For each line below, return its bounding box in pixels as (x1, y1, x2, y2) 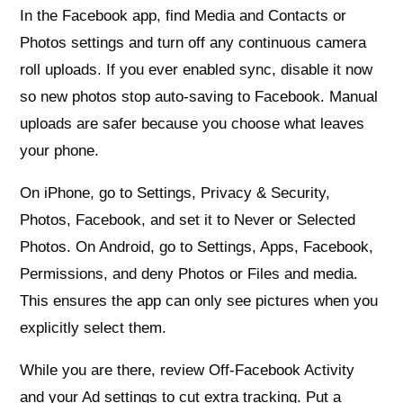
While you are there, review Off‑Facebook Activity (20, 361, 355, 379)
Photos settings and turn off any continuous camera (20, 33, 367, 51)
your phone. (20, 141, 100, 159)
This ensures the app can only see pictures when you (20, 291, 379, 309)
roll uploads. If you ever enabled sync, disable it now (20, 60, 373, 78)
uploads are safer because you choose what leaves (20, 114, 365, 132)
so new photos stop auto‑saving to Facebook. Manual (20, 87, 379, 105)
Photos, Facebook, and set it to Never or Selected (20, 210, 356, 228)
